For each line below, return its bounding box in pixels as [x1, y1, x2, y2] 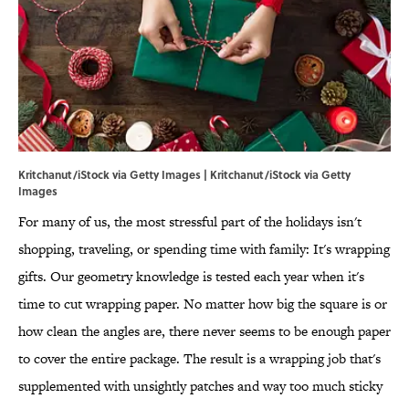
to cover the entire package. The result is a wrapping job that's [18, 349, 381, 369]
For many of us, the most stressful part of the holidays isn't [18, 212, 362, 232]
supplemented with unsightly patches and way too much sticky [18, 376, 383, 396]
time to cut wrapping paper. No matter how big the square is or [18, 294, 387, 314]
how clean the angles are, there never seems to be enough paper [18, 321, 391, 341]
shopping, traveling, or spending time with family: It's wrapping [18, 239, 390, 259]
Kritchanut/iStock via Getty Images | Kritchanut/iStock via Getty [18, 166, 351, 184]
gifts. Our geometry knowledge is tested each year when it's [18, 267, 364, 287]
